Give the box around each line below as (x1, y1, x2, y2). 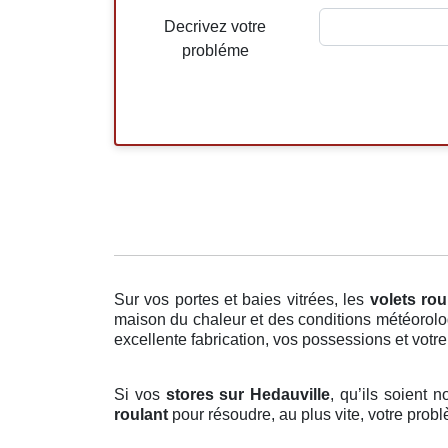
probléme (181, 42, 249, 60)
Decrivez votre (164, 18, 267, 36)
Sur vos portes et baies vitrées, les (114, 291, 370, 309)
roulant (114, 406, 168, 424)
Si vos (114, 386, 166, 404)
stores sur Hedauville (165, 386, 331, 404)
